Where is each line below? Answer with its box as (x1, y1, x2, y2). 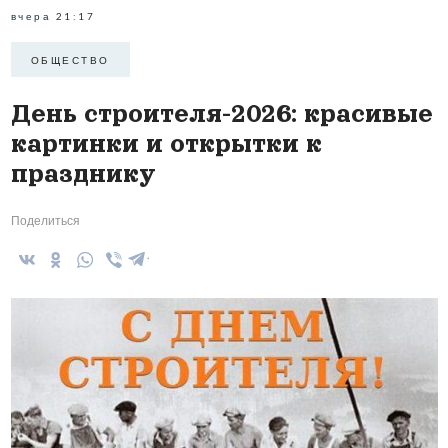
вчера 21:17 (10, 10, 95, 23)
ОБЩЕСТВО (30, 53, 110, 66)
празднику (10, 160, 156, 188)
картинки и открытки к (10, 130, 322, 158)
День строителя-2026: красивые (10, 100, 433, 128)
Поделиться (10, 213, 80, 229)
